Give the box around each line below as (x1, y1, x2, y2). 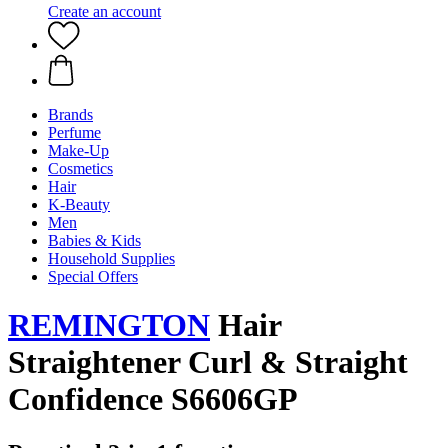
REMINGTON (8, 307, 210, 344)
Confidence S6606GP (8, 381, 298, 418)
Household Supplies (48, 250, 175, 267)
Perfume (48, 124, 101, 141)
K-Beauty (48, 196, 110, 213)
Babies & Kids (48, 232, 141, 249)
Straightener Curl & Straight (8, 344, 408, 381)
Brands (48, 106, 93, 123)
